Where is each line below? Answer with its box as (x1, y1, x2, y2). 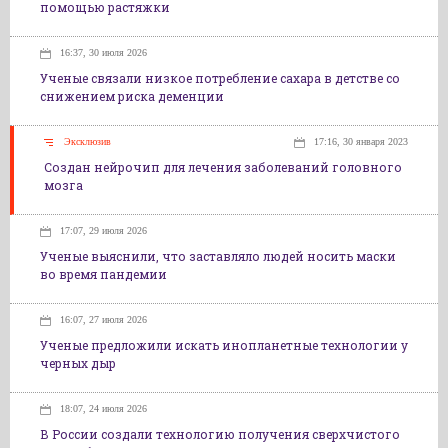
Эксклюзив (64, 136, 111, 147)
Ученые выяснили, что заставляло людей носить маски (40, 248, 396, 264)
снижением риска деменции (40, 88, 224, 104)
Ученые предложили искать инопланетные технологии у (40, 337, 408, 353)
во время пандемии (40, 266, 167, 282)
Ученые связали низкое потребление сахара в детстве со (40, 70, 400, 86)
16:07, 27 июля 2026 (60, 314, 147, 325)
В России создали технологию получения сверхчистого (40, 426, 400, 442)
